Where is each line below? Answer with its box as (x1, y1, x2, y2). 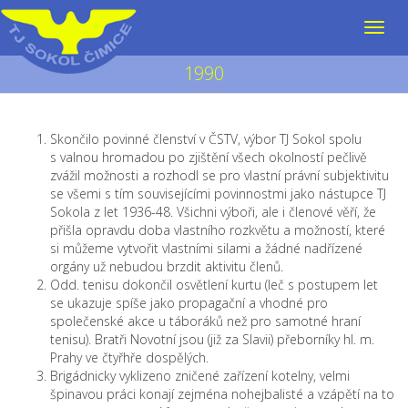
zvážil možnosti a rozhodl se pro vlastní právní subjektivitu (50, 167, 389, 184)
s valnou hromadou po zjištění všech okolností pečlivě (50, 148, 367, 166)
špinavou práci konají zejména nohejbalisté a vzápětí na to (50, 385, 394, 403)
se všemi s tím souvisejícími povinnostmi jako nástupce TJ (50, 185, 386, 202)
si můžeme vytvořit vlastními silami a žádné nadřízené (50, 240, 362, 257)
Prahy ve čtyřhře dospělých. (50, 349, 209, 366)
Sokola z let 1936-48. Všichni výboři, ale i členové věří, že (50, 203, 376, 220)
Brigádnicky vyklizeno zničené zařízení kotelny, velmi (50, 367, 350, 384)
